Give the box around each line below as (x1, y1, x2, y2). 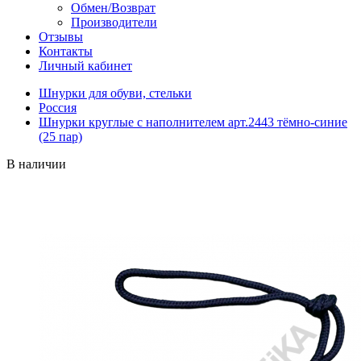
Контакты (39, 44, 93, 58)
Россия (39, 101, 77, 114)
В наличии (6, 157, 66, 171)
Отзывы (39, 30, 83, 44)
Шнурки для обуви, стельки (39, 86, 192, 100)
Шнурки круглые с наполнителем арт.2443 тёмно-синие (39, 115, 347, 129)
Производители (71, 15, 157, 29)
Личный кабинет (39, 59, 132, 73)
